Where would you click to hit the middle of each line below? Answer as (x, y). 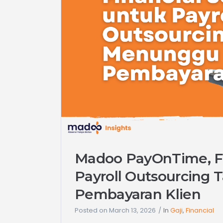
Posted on (91, 211)
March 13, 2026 (132, 211)
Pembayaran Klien (138, 194)
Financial (200, 211)
